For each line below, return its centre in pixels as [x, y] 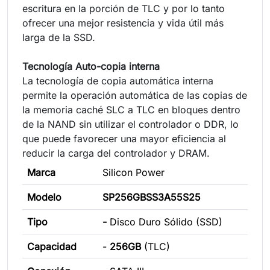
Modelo [44, 197]
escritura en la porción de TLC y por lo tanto [124, 8]
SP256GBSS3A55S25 [152, 197]
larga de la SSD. [59, 37]
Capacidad [52, 246]
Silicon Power [133, 172]
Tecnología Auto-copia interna [91, 66]
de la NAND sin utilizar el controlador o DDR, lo [130, 124]
